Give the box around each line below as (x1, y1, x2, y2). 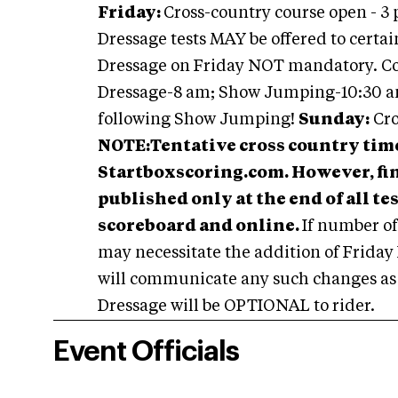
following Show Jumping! (98, 112, 298, 128)
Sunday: (298, 112, 370, 128)
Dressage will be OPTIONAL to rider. (98, 298, 375, 314)
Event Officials (53, 338, 239, 366)
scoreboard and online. (98, 219, 299, 235)
